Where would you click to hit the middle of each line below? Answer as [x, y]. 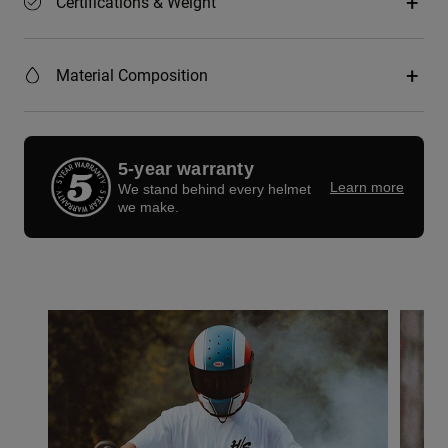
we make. [148, 206]
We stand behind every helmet [214, 188]
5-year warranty [186, 168]
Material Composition [132, 75]
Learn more [367, 186]
